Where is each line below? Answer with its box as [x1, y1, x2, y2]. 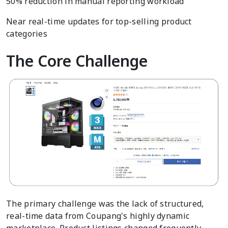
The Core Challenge [6, 50, 148, 72]
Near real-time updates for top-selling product [6, 16, 192, 27]
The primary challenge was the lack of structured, [6, 197, 204, 209]
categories [6, 28, 47, 40]
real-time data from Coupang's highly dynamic [6, 210, 190, 221]
